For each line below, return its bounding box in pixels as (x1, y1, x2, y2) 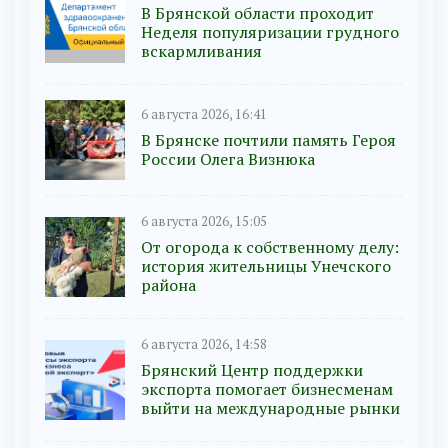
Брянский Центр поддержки (141, 359, 363, 382)
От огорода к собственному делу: (141, 236, 399, 259)
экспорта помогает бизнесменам (141, 378, 393, 401)
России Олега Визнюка (141, 147, 315, 170)
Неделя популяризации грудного (141, 21, 399, 44)
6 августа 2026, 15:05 (141, 213, 267, 231)
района (141, 274, 196, 297)
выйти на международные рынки (141, 397, 400, 420)
